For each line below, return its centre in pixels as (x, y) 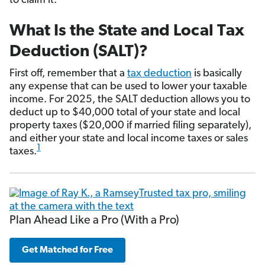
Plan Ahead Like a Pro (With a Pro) (94, 221)
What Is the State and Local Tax (127, 32)
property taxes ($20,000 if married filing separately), (130, 126)
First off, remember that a (68, 74)
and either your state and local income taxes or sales (129, 139)
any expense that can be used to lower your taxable (128, 87)
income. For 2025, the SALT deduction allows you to (130, 100)
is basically (217, 74)
